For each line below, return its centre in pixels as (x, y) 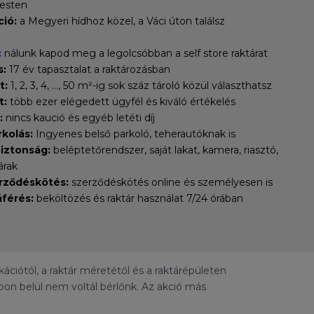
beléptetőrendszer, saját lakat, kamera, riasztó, (164, 150)
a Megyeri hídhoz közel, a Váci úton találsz (121, 21)
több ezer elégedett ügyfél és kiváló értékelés (121, 102)
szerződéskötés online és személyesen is (170, 183)
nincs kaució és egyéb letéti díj (80, 118)
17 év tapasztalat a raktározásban (88, 70)
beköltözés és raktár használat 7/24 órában (138, 199)
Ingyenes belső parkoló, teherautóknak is (134, 134)
